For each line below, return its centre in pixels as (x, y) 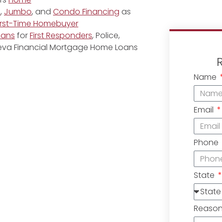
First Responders (61, 36)
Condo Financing (86, 12)
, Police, (106, 36)
